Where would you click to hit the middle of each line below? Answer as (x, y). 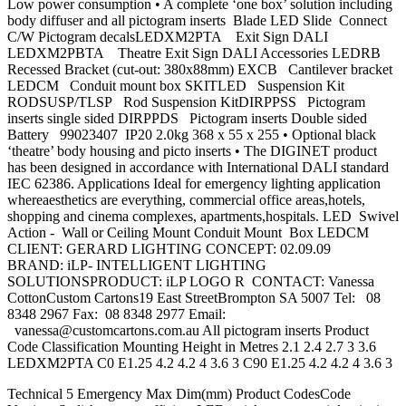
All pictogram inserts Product (284, 331)
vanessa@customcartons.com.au (107, 331)
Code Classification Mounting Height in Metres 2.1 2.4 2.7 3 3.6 (192, 347)
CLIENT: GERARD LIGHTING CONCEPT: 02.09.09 (169, 249)
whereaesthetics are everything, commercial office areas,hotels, (186, 200)
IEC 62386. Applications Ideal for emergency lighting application (194, 184)
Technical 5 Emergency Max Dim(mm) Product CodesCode (183, 394)
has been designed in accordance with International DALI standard (198, 168)
